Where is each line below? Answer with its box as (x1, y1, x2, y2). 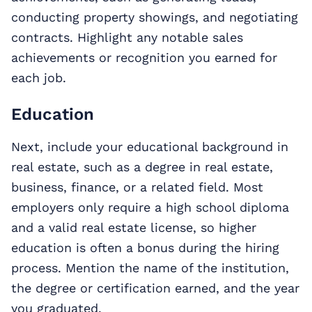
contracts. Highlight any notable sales (11, 30, 243, 45)
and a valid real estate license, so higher (11, 220, 256, 235)
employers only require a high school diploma (11, 200, 289, 215)
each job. (11, 70, 70, 86)
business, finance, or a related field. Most (11, 180, 263, 195)
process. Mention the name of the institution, (11, 260, 289, 276)
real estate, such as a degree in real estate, (11, 159, 273, 175)
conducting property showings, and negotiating (11, 10, 298, 25)
